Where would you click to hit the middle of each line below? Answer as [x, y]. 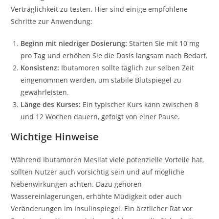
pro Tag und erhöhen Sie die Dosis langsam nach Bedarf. [114, 55]
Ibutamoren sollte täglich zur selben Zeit [127, 68]
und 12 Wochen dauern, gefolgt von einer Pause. [100, 117]
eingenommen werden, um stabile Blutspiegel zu [101, 80]
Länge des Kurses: [51, 104]
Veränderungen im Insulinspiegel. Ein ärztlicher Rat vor [102, 208]
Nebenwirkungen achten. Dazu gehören [77, 184]
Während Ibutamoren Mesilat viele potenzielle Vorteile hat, [108, 160]
